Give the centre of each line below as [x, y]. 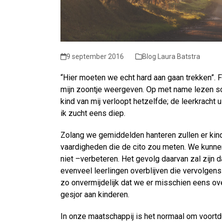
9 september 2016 [95, 57]
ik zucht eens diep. [93, 113]
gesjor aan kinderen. [95, 195]
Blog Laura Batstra [171, 57]
